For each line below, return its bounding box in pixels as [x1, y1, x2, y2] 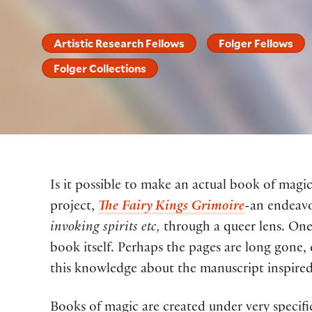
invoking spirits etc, [50, 221, 160, 235]
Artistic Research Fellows [54, 36, 185, 51]
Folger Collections [54, 61, 147, 75]
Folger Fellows [219, 36, 294, 51]
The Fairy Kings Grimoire [98, 200, 244, 214]
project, [50, 200, 98, 214]
